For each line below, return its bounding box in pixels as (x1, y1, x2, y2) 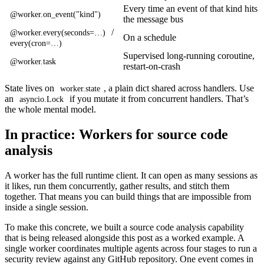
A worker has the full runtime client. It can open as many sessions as (5, 170, 258, 181)
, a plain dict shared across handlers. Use (104, 83, 254, 94)
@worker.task (10, 57, 56, 67)
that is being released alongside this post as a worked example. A (5, 233, 244, 243)
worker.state (60, 84, 100, 94)
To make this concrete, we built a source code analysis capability (5, 222, 244, 233)
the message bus (123, 14, 183, 25)
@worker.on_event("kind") (10, 10, 101, 19)
